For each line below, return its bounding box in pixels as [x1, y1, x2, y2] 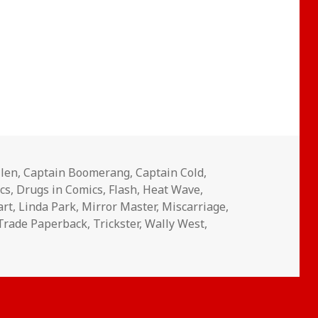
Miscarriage [162, 198, 226, 214]
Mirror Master [82, 198, 157, 214]
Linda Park [18, 198, 77, 214]
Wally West [145, 215, 205, 231]
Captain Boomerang [23, 164, 131, 180]
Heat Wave [143, 181, 201, 197]
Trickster [93, 215, 140, 231]
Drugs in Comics [16, 181, 104, 197]
